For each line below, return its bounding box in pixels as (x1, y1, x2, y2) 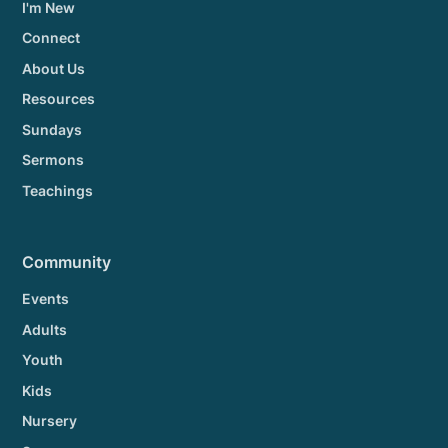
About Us (22, 59, 86, 77)
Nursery (22, 412, 78, 430)
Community (22, 253, 112, 273)
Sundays (22, 120, 83, 138)
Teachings (22, 181, 94, 199)
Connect (22, 29, 81, 47)
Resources (22, 90, 96, 108)
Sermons (22, 151, 85, 169)
